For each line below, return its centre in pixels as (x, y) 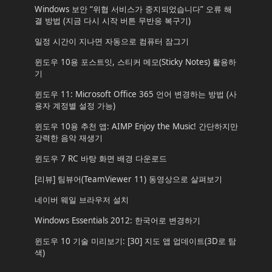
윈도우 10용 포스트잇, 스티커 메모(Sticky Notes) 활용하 (135, 62)
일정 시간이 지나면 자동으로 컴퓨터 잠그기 (111, 42)
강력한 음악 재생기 (68, 138)
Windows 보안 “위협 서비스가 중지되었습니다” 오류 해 (133, 9)
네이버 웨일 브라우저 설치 (81, 200)
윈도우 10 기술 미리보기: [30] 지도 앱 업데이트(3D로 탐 (135, 241)
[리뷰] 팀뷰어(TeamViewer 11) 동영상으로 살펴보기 (128, 179)
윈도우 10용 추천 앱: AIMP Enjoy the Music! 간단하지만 (136, 127)
